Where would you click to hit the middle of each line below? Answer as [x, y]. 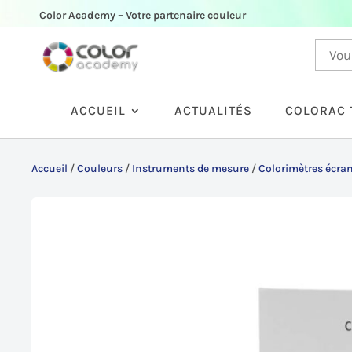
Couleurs [100, 168]
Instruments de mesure [191, 168]
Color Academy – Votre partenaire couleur [143, 15]
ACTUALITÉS [213, 111]
